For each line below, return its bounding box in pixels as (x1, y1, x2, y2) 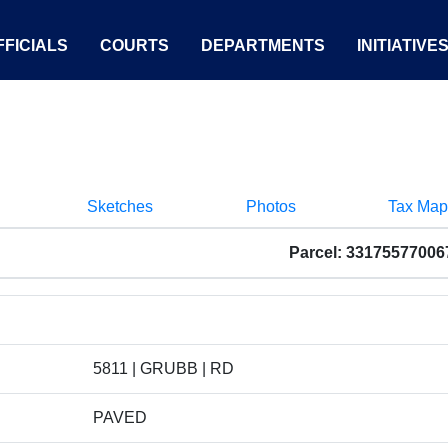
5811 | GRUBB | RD (93, 360, 234, 377)
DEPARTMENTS (201, 37, 325, 54)
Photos (245, 198, 296, 215)
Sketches (87, 198, 153, 215)
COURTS (100, 37, 169, 54)
